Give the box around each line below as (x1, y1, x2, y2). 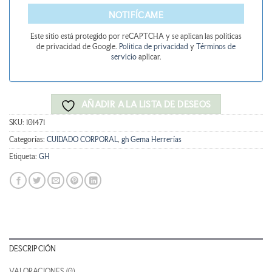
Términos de (196, 42, 236, 52)
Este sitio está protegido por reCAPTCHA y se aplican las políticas (30, 32, 242, 41)
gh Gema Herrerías (121, 135, 182, 144)
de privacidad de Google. (36, 42, 119, 52)
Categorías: (9, 135, 47, 144)
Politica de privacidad (119, 42, 190, 52)
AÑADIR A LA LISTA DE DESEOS (81, 99, 211, 110)
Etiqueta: (9, 152, 39, 161)
